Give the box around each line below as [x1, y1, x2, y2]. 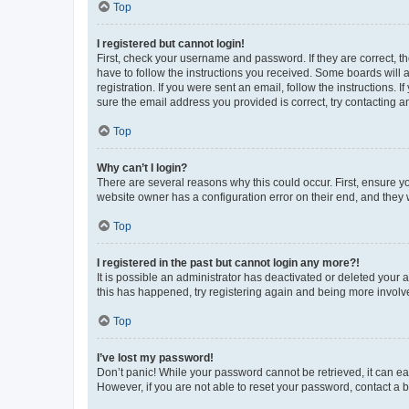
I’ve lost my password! [97, 351, 214, 364]
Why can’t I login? [97, 161, 187, 174]
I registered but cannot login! [97, 37, 245, 50]
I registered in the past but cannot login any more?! [97, 256, 360, 269]
